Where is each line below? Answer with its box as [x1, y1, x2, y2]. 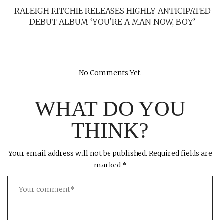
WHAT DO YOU [34, 97, 186, 121]
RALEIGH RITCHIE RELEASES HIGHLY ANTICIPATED [14, 6, 211, 16]
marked [93, 161, 122, 170]
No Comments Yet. [78, 68, 142, 78]
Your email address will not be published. [8, 149, 147, 158]
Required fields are [148, 149, 212, 158]
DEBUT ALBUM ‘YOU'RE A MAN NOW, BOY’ [29, 17, 195, 27]
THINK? [71, 118, 149, 143]
